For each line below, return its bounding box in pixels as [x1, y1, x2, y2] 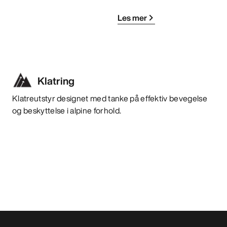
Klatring [37, 73, 74, 88]
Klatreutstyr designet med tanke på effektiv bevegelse [12, 92, 207, 104]
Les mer [118, 11, 147, 24]
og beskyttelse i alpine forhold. [12, 104, 122, 117]
